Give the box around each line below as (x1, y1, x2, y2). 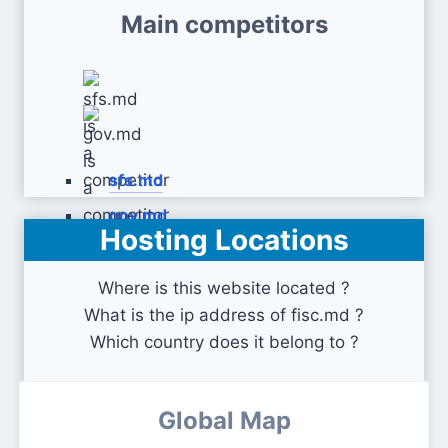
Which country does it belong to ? (89, 332, 359, 352)
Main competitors (120, 10, 328, 39)
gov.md (109, 205, 167, 225)
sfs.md (109, 170, 163, 190)
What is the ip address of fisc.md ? (84, 305, 364, 325)
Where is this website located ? (98, 278, 350, 298)
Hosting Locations (99, 223, 349, 257)
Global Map (157, 406, 291, 435)
